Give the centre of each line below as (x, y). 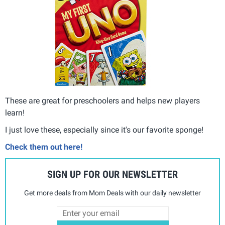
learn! (15, 113)
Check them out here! (44, 147)
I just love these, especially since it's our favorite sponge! (104, 130)
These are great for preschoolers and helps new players (102, 101)
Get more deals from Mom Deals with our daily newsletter (113, 193)
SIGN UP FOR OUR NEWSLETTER (113, 174)
